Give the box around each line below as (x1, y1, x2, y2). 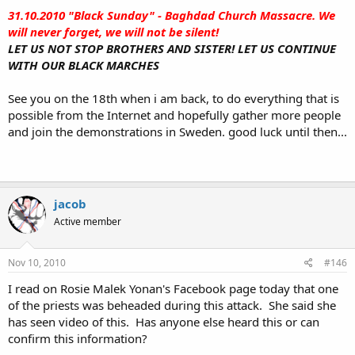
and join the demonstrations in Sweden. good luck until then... (8, 124, 347, 139)
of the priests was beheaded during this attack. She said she (8, 296, 336, 313)
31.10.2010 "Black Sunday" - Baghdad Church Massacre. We (8, 7, 335, 23)
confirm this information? (8, 330, 147, 346)
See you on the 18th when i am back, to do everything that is (8, 90, 339, 106)
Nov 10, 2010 (8, 255, 66, 269)
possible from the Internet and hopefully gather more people (8, 107, 341, 123)
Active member (54, 215, 121, 228)
